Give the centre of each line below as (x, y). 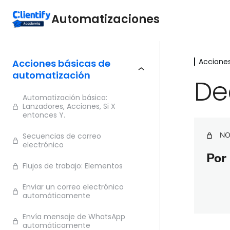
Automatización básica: (65, 98)
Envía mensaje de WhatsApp (74, 217)
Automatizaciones (105, 20)
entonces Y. (44, 115)
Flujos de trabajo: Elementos (73, 166)
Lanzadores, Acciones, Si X (69, 106)
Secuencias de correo (62, 136)
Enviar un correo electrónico (73, 187)
